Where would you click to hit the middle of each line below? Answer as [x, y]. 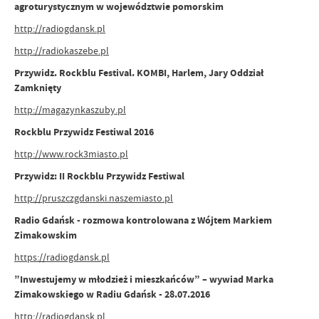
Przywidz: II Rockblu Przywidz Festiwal [99, 176]
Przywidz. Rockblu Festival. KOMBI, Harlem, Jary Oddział [139, 73]
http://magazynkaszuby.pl [70, 110]
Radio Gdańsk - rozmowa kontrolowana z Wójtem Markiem [143, 220]
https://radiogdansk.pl [62, 257]
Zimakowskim [46, 235]
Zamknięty [38, 88]
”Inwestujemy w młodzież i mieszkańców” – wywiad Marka [144, 279]
